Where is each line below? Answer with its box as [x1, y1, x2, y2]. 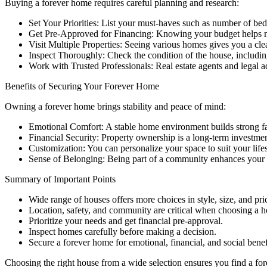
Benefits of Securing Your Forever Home [5, 81, 159, 92]
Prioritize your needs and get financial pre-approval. [29, 216, 223, 226]
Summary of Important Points [5, 174, 116, 185]
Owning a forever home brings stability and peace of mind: [5, 101, 226, 112]
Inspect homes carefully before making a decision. [29, 226, 216, 237]
